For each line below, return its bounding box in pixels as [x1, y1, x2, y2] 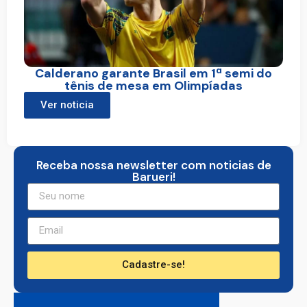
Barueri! [132, 169, 175, 184]
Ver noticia [40, 98, 94, 111]
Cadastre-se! [122, 258, 185, 271]
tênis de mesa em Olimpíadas [64, 77, 243, 94]
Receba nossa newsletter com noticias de [36, 157, 271, 173]
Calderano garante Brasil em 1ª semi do [35, 64, 272, 82]
